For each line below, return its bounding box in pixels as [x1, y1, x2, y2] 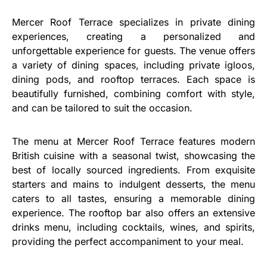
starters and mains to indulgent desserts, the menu [12, 178, 255, 191]
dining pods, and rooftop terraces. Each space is [12, 73, 255, 86]
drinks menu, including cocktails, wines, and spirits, [12, 221, 255, 234]
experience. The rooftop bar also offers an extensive [12, 207, 255, 219]
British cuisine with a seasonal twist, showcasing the [12, 150, 255, 162]
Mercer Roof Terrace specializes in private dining [12, 16, 255, 29]
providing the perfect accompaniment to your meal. [12, 235, 244, 248]
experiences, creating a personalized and [12, 30, 255, 43]
